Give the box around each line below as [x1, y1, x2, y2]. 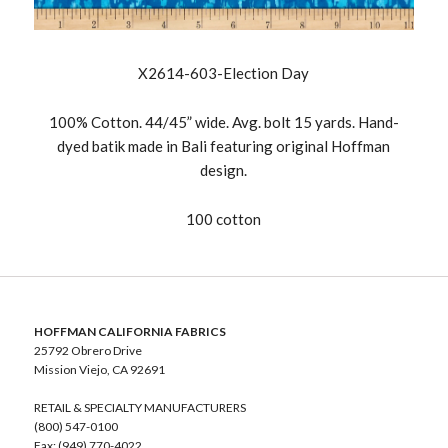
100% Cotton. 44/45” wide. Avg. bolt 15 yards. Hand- [48, 113, 399, 132]
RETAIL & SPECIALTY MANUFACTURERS [33, 400, 246, 416]
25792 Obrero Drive [33, 343, 142, 359]
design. [200, 161, 248, 180]
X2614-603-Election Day [138, 64, 310, 83]
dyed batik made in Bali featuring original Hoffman [57, 137, 391, 156]
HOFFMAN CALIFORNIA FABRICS [33, 324, 226, 340]
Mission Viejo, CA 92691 [33, 362, 165, 378]
